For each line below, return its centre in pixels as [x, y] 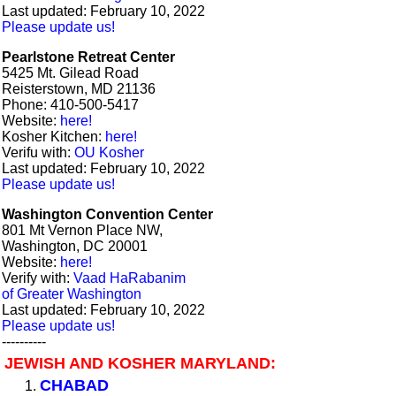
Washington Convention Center [107, 214]
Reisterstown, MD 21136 [79, 89]
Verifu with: [38, 152]
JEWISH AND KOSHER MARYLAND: [140, 363]
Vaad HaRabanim [129, 278]
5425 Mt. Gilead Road [70, 73]
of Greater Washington [72, 294]
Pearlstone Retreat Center [88, 57]
